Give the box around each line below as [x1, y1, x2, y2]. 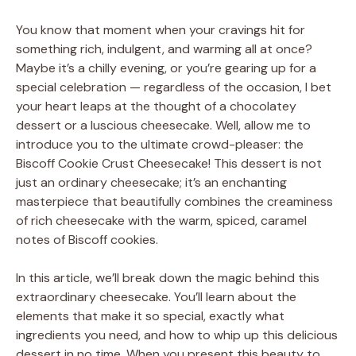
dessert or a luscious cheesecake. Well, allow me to [16, 116, 311, 133]
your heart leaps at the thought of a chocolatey [16, 97, 296, 114]
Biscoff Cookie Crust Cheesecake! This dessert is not [16, 154, 322, 172]
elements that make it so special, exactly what [16, 307, 284, 324]
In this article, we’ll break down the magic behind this [16, 269, 319, 286]
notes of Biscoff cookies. [16, 230, 158, 248]
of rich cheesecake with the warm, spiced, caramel [16, 211, 307, 229]
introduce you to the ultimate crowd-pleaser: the [16, 135, 304, 153]
